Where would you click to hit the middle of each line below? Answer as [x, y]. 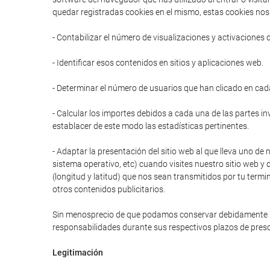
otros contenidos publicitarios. [109, 189]
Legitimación [78, 253]
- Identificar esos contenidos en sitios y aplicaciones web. [158, 63]
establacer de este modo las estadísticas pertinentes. [151, 126]
